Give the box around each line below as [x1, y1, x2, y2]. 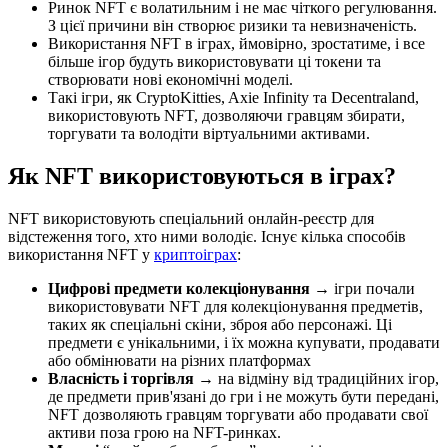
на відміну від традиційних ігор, [214, 370, 439, 387]
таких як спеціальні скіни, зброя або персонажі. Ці [48, 316, 392, 333]
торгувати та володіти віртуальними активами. [48, 125, 370, 143]
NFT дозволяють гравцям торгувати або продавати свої [48, 406, 428, 423]
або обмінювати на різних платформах [48, 352, 311, 369]
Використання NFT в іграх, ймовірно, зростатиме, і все [48, 35, 425, 53]
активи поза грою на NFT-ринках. [48, 424, 281, 441]
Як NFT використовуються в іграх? [8, 163, 396, 190]
